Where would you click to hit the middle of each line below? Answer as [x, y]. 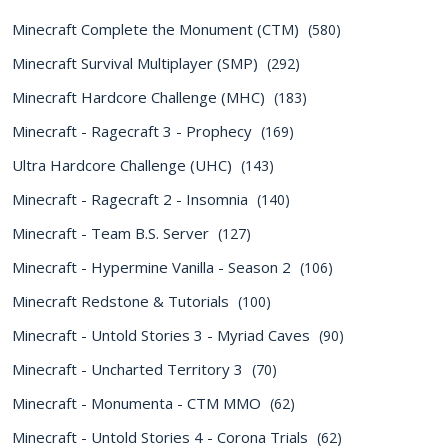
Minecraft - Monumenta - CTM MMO [138, 403]
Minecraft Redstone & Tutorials [122, 301]
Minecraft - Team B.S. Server [112, 233]
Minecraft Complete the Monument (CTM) [157, 29]
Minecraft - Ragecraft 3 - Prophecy [134, 131]
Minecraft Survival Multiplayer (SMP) [137, 63]
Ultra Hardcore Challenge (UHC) [124, 165]
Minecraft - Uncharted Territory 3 [129, 369]
